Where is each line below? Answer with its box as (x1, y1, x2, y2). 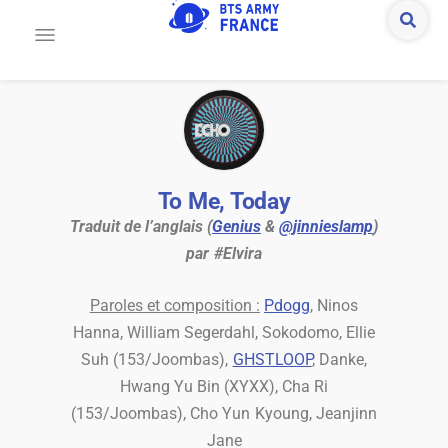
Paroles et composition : (89, 296, 261, 315)
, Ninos (310, 296, 359, 315)
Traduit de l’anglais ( (69, 217, 213, 236)
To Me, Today (157, 188, 291, 215)
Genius (212, 217, 262, 236)
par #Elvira (186, 244, 262, 263)
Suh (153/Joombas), (81, 350, 233, 369)
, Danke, (311, 350, 367, 369)
